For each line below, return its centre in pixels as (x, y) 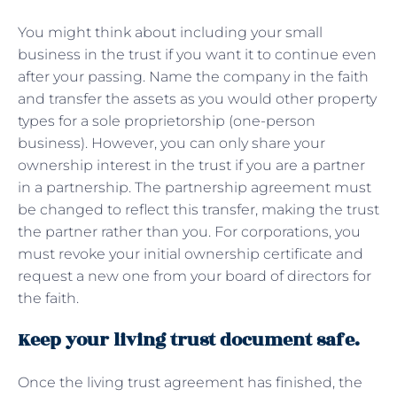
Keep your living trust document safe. (189, 339)
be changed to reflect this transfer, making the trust (198, 209)
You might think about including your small (170, 32)
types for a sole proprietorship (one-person (167, 121)
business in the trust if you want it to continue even (197, 54)
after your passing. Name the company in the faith (193, 76)
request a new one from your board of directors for (195, 276)
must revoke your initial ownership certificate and (191, 253)
